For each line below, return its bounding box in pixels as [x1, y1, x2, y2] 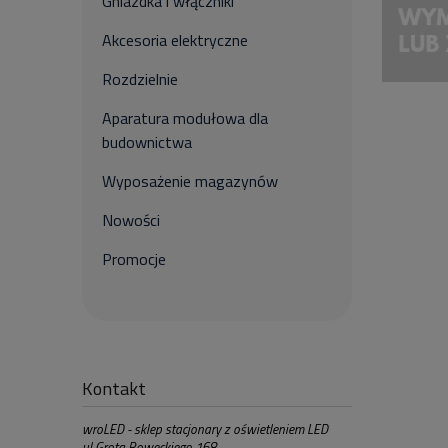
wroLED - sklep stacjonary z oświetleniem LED [82, 419, 328, 439]
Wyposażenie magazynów [102, 169, 278, 193]
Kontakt [82, 374, 146, 402]
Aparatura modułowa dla [102, 106, 268, 130]
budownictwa [102, 130, 192, 154]
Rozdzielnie [102, 67, 178, 91]
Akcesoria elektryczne [102, 28, 248, 52]
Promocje [102, 247, 166, 271]
